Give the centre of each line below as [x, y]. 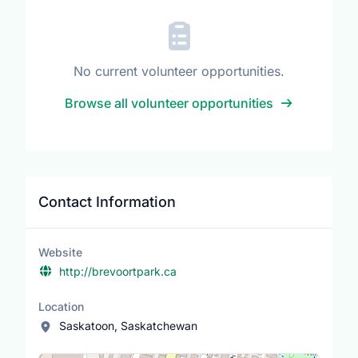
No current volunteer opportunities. [179, 71]
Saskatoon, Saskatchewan [128, 325]
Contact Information [107, 201]
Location [61, 306]
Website [60, 252]
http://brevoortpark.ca [117, 271]
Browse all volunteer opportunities [169, 103]
